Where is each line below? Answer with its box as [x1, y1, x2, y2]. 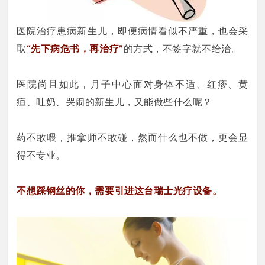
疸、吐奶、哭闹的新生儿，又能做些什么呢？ [17, 95, 213, 108]
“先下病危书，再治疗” [26, 42, 124, 54]
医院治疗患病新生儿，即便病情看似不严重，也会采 [17, 24, 248, 37]
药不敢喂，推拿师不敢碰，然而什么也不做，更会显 [17, 131, 248, 143]
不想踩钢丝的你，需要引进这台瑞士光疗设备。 [17, 184, 222, 196]
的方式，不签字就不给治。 [123, 42, 241, 54]
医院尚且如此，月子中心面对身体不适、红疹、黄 [17, 77, 248, 90]
